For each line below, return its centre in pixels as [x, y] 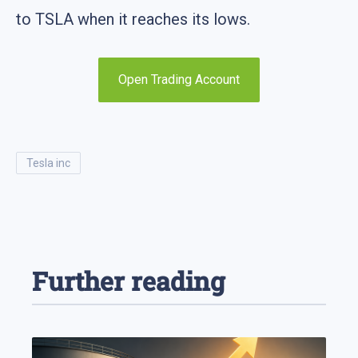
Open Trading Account [179, 79]
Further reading [128, 281]
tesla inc [52, 163]
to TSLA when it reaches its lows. [133, 19]
